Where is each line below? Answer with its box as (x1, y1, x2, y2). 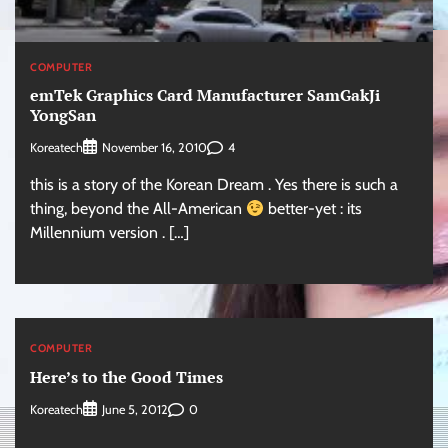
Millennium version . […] (30, 223, 189, 243)
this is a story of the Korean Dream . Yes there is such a (30, 175, 398, 195)
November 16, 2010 (102, 140, 207, 156)
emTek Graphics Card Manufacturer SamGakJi (30, 84, 380, 107)
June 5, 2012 (102, 402, 168, 418)
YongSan (30, 104, 96, 127)
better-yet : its (264, 199, 363, 219)
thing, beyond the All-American (30, 199, 246, 219)
